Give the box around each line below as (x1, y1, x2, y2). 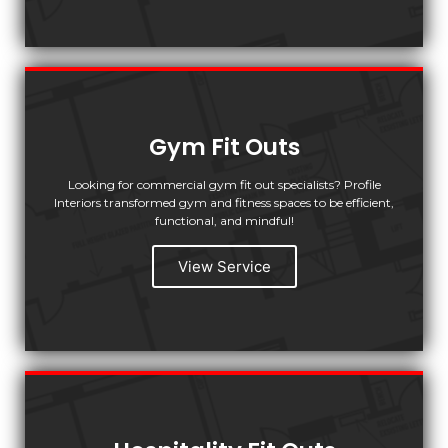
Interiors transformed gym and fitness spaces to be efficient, (54, 194, 394, 210)
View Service (177, 256, 271, 276)
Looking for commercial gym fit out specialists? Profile (67, 176, 381, 192)
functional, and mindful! (154, 212, 294, 228)
